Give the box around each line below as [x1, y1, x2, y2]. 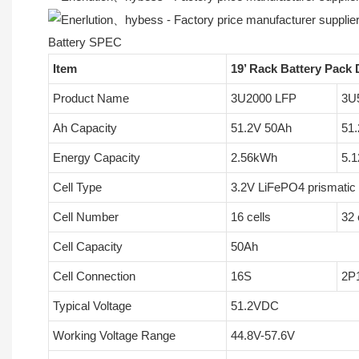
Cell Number [52, 210, 119, 224]
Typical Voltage [52, 299, 131, 313]
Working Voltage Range [52, 329, 175, 343]
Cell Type [52, 180, 102, 195]
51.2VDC [230, 299, 279, 313]
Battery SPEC [48, 35, 122, 50]
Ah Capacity [52, 121, 117, 135]
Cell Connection [52, 269, 135, 284]
